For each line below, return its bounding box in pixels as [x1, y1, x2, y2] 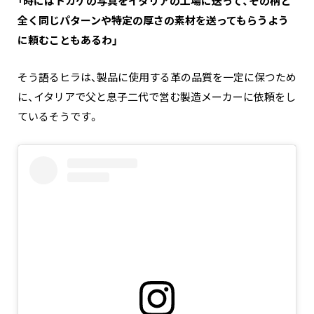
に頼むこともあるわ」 [18, 34, 118, 48]
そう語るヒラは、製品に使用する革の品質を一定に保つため [18, 71, 296, 85]
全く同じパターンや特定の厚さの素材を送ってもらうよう [18, 14, 289, 28]
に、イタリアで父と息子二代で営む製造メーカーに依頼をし [18, 90, 296, 104]
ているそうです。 [18, 110, 99, 124]
